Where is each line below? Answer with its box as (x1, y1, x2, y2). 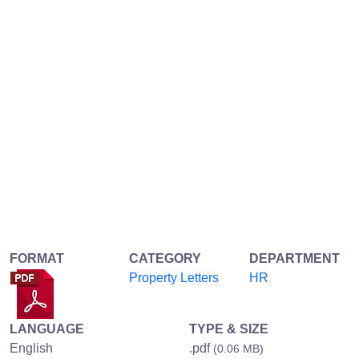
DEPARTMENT (248, 251, 340, 265)
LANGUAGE (10, 321, 84, 336)
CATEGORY (129, 251, 202, 265)
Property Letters (129, 270, 220, 284)
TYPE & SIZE (189, 321, 268, 336)
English (10, 341, 53, 355)
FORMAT (10, 251, 64, 265)
